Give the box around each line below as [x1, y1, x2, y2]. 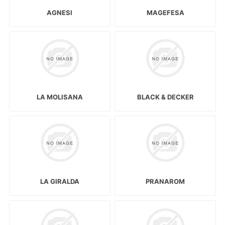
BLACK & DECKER [137, 93, 194, 101]
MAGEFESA [146, 9, 184, 17]
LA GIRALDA [40, 177, 79, 186]
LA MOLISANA [36, 93, 83, 101]
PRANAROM [146, 177, 185, 186]
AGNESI [47, 9, 73, 17]
